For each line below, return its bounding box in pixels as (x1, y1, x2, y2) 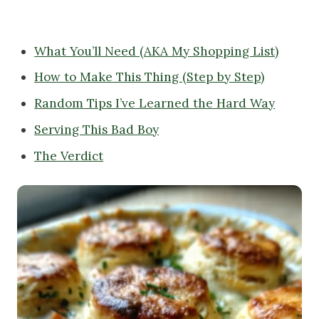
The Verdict (34, 147, 104, 164)
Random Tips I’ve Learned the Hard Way (34, 95, 276, 112)
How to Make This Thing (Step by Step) (34, 69, 265, 85)
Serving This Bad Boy (34, 121, 159, 137)
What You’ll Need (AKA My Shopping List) (34, 43, 279, 59)
